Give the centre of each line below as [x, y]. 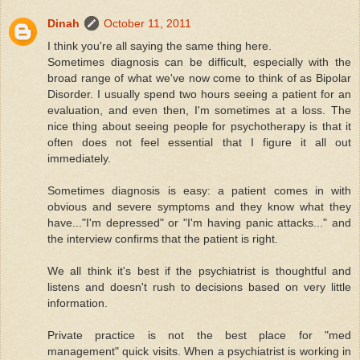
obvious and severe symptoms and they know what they [199, 206]
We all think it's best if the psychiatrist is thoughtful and [199, 270]
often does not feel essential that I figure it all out [199, 142]
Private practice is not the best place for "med [199, 335]
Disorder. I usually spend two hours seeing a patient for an [199, 94]
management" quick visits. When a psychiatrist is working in [199, 351]
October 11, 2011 [147, 23]
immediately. [79, 158]
